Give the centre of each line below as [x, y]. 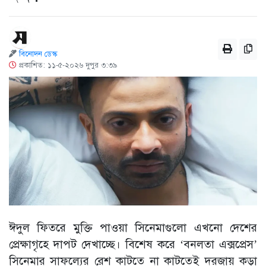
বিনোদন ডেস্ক [38, 54]
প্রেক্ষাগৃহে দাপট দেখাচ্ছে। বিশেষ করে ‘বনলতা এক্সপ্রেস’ [133, 245]
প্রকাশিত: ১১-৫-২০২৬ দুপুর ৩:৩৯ [67, 65]
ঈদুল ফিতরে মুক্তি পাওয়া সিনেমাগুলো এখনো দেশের [133, 228]
